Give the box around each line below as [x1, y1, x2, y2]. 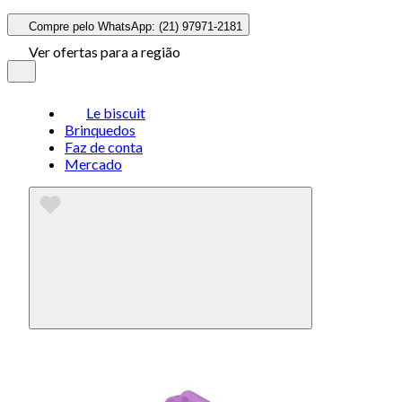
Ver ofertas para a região [29, 43, 180, 60]
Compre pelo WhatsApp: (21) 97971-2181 [29, 20, 242, 33]
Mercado [65, 155, 122, 172]
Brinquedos [65, 121, 135, 138]
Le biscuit [86, 104, 145, 121]
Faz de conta [65, 138, 143, 155]
